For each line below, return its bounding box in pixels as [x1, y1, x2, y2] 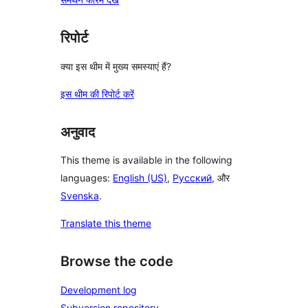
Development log [60, 284, 137, 296]
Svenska [60, 190, 99, 202]
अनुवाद [60, 123, 95, 140]
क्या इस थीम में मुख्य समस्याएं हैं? [60, 60, 171, 72]
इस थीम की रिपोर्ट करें [60, 87, 134, 100]
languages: [60, 172, 113, 184]
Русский [173, 172, 212, 184]
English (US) [113, 172, 167, 184]
